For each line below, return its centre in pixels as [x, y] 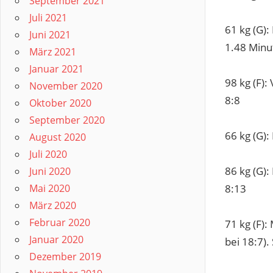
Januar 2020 [56, 239]
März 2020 [53, 205]
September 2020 [67, 120]
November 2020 [66, 86]
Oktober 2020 [60, 103]
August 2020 [58, 137]
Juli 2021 [48, 18]
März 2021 [53, 52]
